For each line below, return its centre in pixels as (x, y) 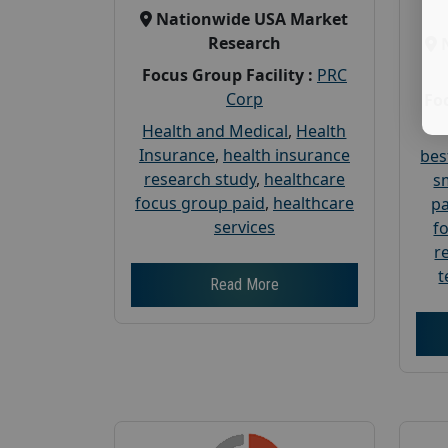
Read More (244, 284)
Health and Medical (215, 130)
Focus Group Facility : (227, 74)
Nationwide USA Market (252, 18)
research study (199, 178)
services (244, 226)
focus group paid (199, 202)
